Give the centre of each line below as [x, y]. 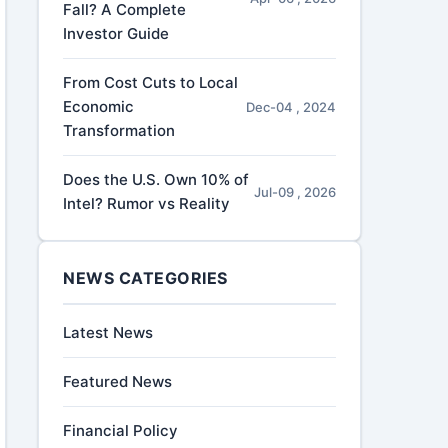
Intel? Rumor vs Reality [147, 203]
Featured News [118, 381]
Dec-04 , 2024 [290, 107]
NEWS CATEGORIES [145, 278]
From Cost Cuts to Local [151, 82]
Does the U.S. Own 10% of [156, 179]
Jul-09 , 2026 [294, 192]
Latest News [108, 332]
